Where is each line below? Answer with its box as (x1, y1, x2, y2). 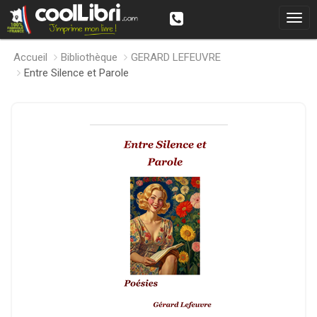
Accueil (13, 51, 47, 64)
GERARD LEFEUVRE (131, 51, 221, 64)
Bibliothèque (61, 51, 117, 64)
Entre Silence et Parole (24, 67, 129, 79)
